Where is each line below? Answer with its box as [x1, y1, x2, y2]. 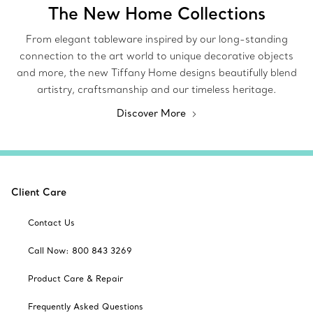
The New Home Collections [48, 2, 265, 24]
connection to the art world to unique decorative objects [20, 50, 293, 63]
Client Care [11, 186, 66, 199]
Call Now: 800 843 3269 [28, 245, 132, 256]
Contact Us [28, 217, 75, 228]
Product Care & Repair [28, 273, 123, 284]
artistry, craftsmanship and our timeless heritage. [37, 83, 276, 96]
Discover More [116, 107, 189, 120]
